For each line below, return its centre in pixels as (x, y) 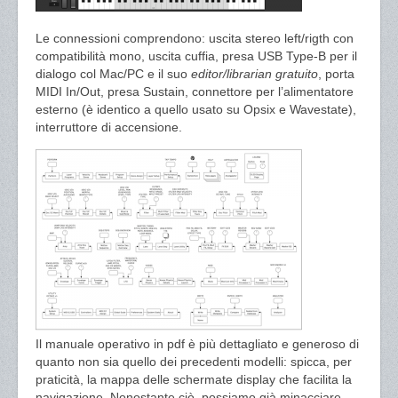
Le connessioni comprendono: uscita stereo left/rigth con (195, 38)
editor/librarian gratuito (255, 74)
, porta (336, 74)
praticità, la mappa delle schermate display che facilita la (194, 379)
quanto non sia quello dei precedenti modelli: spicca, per (194, 362)
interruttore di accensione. (109, 127)
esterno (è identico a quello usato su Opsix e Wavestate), (196, 109)
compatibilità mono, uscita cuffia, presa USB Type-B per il (196, 56)
